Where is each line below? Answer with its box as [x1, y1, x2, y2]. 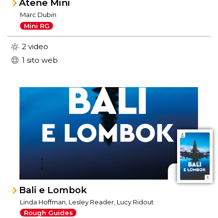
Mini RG [23, 21, 50, 30]
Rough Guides [23, 209, 73, 217]
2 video [22, 42, 48, 51]
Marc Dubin [20, 10, 57, 18]
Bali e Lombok [19, 184, 87, 196]
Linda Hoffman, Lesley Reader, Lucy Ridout [20, 198, 154, 206]
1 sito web [22, 55, 58, 65]
